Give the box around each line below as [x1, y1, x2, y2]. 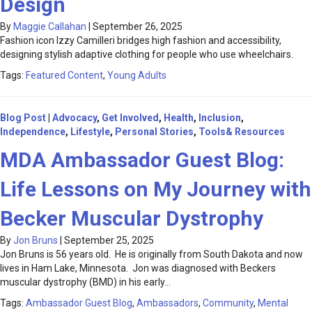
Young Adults [107, 70, 166, 81]
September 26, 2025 [93, 21, 182, 33]
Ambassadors [136, 297, 198, 309]
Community [203, 297, 253, 309]
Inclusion [198, 112, 241, 124]
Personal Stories [115, 126, 194, 138]
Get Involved [102, 112, 159, 124]
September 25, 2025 [64, 235, 154, 247]
